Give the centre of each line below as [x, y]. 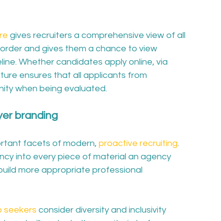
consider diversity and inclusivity [102, 210]
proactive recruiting [138, 143]
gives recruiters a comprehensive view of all [98, 35]
